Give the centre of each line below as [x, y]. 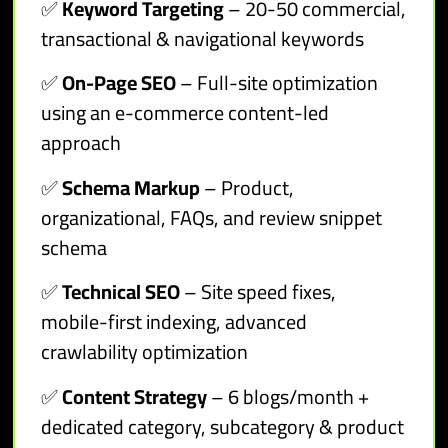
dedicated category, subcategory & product [223, 426]
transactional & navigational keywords [203, 39]
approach [81, 143]
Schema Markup [129, 187]
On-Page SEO [119, 83]
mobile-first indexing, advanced [174, 322]
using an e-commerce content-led [185, 113]
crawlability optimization [145, 352]
